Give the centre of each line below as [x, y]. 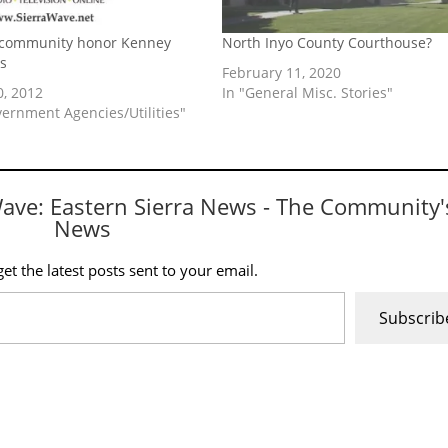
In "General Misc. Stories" [308, 93]
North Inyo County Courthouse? [327, 43]
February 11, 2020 [282, 73]
